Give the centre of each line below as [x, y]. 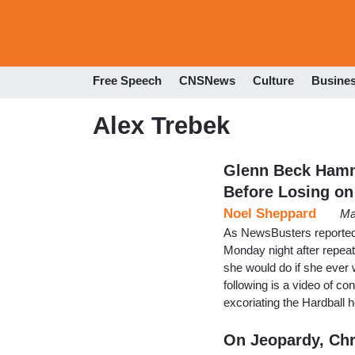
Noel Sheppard [270, 213]
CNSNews [207, 81]
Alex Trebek [161, 125]
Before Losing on [288, 191]
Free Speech [127, 81]
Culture [273, 81]
